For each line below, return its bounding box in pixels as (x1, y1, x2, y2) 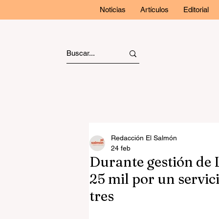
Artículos (140, 5, 169, 14)
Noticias (100, 5, 126, 14)
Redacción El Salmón (111, 134, 177, 142)
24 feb (111, 144, 131, 152)
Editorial (183, 5, 209, 14)
